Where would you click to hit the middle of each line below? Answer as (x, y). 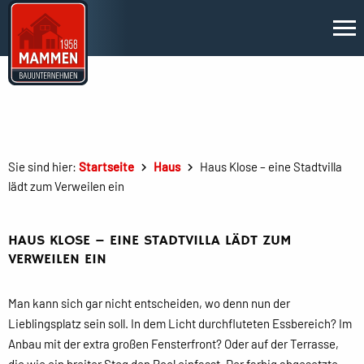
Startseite (106, 167)
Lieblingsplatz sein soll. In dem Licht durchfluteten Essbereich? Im (180, 323)
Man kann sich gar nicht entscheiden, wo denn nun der (149, 303)
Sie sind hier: (43, 167)
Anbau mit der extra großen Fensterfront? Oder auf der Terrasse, (173, 344)
